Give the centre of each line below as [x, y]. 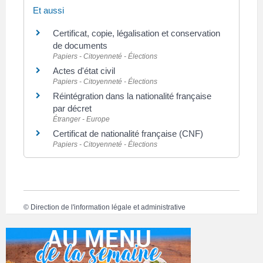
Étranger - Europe [81, 119]
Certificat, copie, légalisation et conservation [136, 33]
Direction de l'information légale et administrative [108, 207]
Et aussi [48, 10]
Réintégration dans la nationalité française [132, 96]
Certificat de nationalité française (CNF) [128, 133]
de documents [80, 45]
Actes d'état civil [84, 70]
